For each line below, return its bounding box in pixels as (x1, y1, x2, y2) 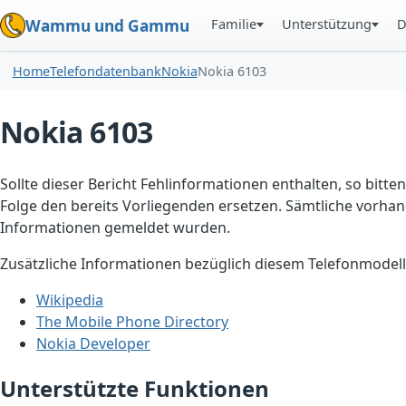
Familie (211, 14, 257, 33)
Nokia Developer (36, 333, 150, 354)
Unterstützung (282, 14, 372, 33)
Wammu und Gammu (25, 14, 189, 36)
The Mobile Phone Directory (36, 312, 228, 333)
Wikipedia (36, 290, 103, 311)
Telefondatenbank (49, 63, 161, 81)
